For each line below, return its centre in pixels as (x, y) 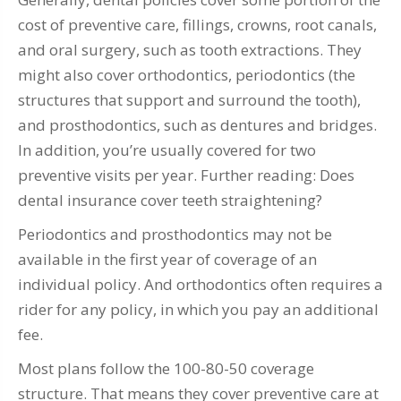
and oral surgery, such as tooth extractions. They (190, 50)
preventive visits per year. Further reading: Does (186, 175)
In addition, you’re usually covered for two (167, 150)
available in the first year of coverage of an (167, 260)
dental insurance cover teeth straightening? (170, 200)
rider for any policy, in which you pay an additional (198, 310)
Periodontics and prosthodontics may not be (175, 235)
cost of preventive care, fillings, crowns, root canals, (197, 25)
